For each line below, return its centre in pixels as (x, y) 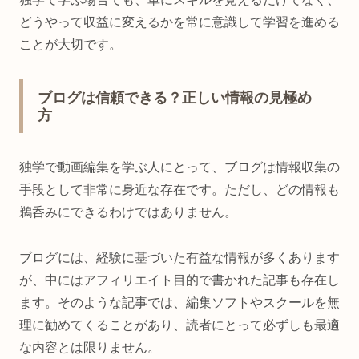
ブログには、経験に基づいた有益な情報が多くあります (179, 258)
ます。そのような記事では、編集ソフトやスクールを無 (179, 303)
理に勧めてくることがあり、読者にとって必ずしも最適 (179, 325)
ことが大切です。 (71, 45)
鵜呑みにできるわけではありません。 (128, 212)
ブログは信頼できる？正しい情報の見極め (175, 98)
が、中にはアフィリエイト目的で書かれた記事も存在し (179, 280)
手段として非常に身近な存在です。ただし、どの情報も (179, 190)
